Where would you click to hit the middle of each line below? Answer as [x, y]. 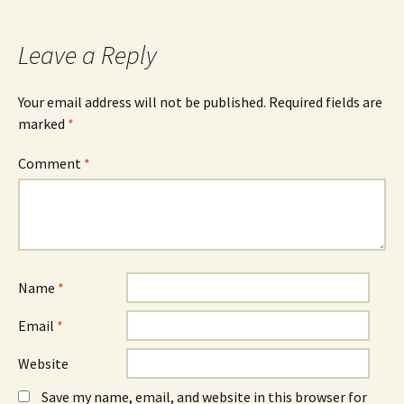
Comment [51, 164]
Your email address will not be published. [142, 102]
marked [43, 124]
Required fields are [326, 102]
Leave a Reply [87, 55]
